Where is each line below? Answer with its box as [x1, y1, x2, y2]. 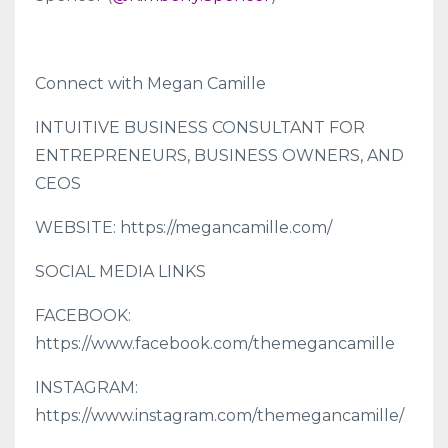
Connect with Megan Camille [35, 74, 266, 93]
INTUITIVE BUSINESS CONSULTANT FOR [35, 118, 365, 137]
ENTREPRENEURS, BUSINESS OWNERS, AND [35, 146, 404, 165]
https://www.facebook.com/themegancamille [35, 334, 399, 353]
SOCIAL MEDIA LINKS [35, 262, 206, 281]
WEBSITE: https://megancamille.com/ [35, 218, 336, 237]
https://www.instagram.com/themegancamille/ [35, 406, 404, 425]
